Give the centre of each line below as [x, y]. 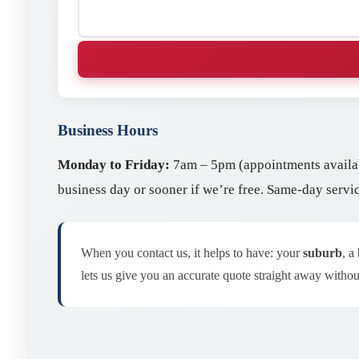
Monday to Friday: [114, 165]
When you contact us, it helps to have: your [192, 253]
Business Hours [108, 130]
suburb [323, 253]
